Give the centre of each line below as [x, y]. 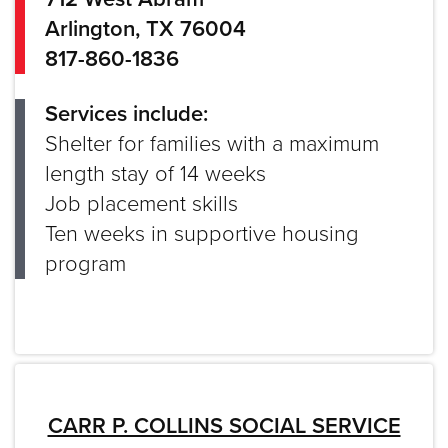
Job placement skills [141, 203]
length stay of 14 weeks [155, 173]
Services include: [126, 113]
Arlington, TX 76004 [145, 28]
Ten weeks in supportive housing [202, 233]
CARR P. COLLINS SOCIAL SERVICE [224, 425]
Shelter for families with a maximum [212, 143]
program [85, 263]
